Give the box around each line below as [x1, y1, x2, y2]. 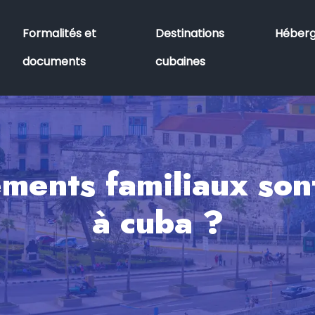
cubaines [155, 53, 206, 70]
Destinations [155, 25, 225, 41]
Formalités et [22, 25, 96, 41]
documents [22, 53, 86, 70]
